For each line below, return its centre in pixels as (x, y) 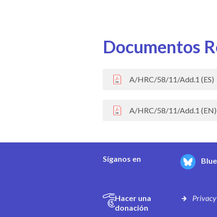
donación (131, 208)
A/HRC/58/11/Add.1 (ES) (172, 79)
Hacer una (133, 198)
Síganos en (122, 159)
